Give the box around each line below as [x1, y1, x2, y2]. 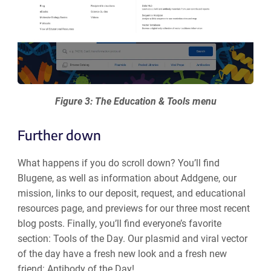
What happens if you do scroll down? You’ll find [17, 157, 220, 169]
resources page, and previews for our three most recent [17, 202, 250, 214]
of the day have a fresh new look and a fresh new [17, 247, 227, 260]
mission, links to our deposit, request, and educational [17, 187, 246, 199]
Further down [17, 126, 101, 143]
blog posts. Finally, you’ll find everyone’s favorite [17, 217, 221, 229]
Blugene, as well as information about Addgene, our [17, 172, 237, 184]
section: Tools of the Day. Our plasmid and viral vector [17, 232, 247, 244]
